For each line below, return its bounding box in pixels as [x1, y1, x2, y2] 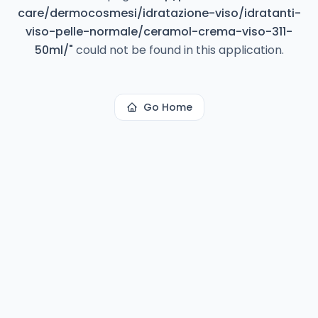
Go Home [143, 100, 192, 114]
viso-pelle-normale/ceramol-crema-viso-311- [26, 23, 292, 40]
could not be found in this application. [72, 42, 284, 58]
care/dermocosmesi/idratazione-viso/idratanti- [17, 5, 301, 21]
